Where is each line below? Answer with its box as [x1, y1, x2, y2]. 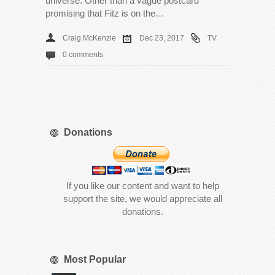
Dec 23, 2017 [139, 33, 184, 42]
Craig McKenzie [63, 33, 116, 42]
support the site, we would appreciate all [63, 193, 222, 204]
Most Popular [64, 254, 126, 265]
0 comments [63, 50, 103, 59]
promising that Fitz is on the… [45, 7, 165, 18]
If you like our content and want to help [66, 180, 219, 191]
